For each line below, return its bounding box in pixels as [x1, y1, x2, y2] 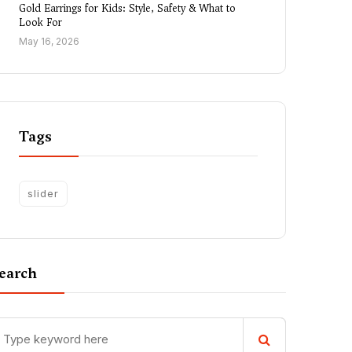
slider [27, 187, 59, 200]
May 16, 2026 [19, 35, 79, 47]
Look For [19, 16, 62, 29]
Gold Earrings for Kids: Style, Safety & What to [19, 2, 236, 15]
